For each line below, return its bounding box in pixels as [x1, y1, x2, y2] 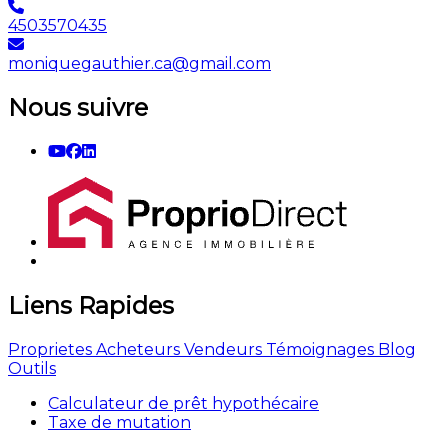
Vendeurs [180, 325, 262, 345]
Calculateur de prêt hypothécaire [48, 379, 319, 399]
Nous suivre [8, 78, 148, 108]
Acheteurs [92, 325, 180, 345]
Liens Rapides [8, 276, 174, 306]
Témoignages [262, 325, 374, 345]
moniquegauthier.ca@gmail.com [8, 39, 271, 59]
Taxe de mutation [48, 398, 191, 418]
